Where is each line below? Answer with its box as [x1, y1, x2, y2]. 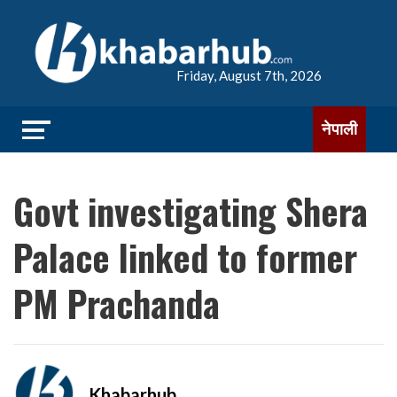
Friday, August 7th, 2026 [176, 67, 322, 83]
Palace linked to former [13, 230, 357, 284]
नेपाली [322, 120, 357, 138]
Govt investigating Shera [13, 184, 368, 237]
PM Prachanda [13, 276, 220, 330]
